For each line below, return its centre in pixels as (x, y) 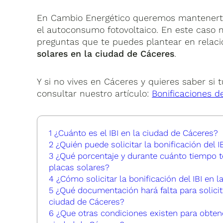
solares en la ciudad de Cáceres (106, 54)
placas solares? (79, 167)
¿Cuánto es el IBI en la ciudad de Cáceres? (135, 133)
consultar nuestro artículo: (95, 94)
